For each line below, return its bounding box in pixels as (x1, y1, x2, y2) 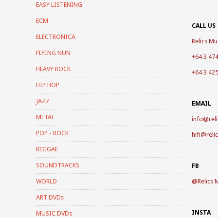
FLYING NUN (36, 49, 71, 56)
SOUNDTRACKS (36, 161, 79, 169)
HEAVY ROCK (36, 65, 71, 73)
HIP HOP (36, 81, 59, 89)
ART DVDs (36, 193, 64, 201)
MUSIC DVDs (36, 209, 72, 217)
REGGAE (36, 145, 58, 153)
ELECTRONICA (36, 33, 75, 40)
